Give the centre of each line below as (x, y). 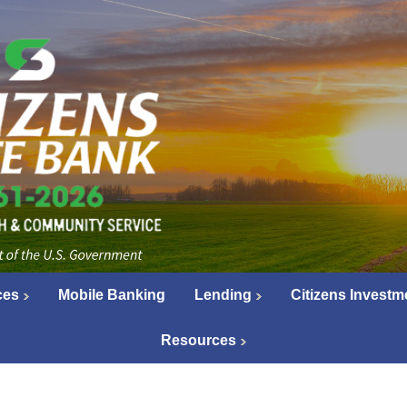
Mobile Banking (111, 295)
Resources (199, 340)
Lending (223, 295)
